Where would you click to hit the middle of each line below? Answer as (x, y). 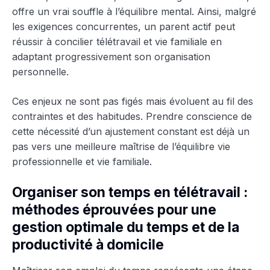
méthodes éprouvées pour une (114, 209)
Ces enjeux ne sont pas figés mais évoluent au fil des (133, 101)
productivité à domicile (88, 244)
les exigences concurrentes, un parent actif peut (124, 26)
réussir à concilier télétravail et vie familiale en (117, 41)
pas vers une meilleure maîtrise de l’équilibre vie (121, 146)
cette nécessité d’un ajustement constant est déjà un (131, 131)
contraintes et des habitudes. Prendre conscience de (132, 116)
